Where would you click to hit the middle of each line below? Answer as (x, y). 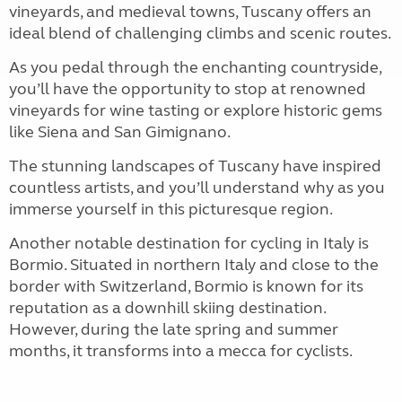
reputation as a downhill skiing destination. (167, 308)
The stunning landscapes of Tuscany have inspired (195, 166)
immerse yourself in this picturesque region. (171, 209)
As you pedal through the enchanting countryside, (195, 67)
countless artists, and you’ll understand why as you (197, 188)
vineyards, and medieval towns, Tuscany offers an (190, 12)
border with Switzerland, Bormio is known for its (186, 286)
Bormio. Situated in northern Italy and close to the (194, 265)
